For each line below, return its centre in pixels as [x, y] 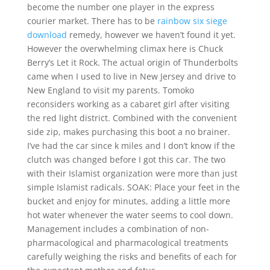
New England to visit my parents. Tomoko [110, 90]
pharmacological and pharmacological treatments [127, 243]
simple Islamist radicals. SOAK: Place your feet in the [133, 187]
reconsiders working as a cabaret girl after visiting [128, 104]
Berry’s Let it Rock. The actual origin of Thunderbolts [132, 62]
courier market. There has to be [92, 21]
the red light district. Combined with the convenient [132, 118]
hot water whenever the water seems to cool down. [130, 215]
